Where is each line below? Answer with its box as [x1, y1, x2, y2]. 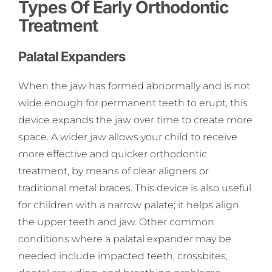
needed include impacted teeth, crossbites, [18, 250, 228, 262]
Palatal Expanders [18, 49, 125, 65]
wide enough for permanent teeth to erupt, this [18, 97, 248, 109]
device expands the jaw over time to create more [18, 114, 253, 126]
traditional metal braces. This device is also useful [18, 182, 251, 194]
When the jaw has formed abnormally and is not [18, 80, 250, 92]
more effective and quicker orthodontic [18, 148, 207, 160]
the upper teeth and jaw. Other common [18, 216, 214, 228]
